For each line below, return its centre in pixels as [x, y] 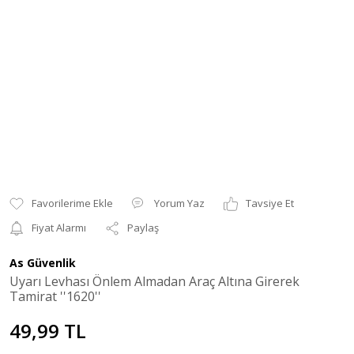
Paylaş [143, 228]
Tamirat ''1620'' [55, 296]
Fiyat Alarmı [59, 228]
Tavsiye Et [270, 203]
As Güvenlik [43, 263]
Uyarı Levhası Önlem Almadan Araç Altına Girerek [154, 281]
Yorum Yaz [179, 203]
